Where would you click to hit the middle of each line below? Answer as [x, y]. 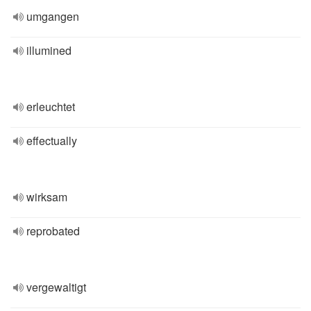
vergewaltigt [56, 287]
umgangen [53, 16]
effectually [52, 141]
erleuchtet [51, 107]
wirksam [47, 197]
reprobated [53, 231]
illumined [49, 50]
